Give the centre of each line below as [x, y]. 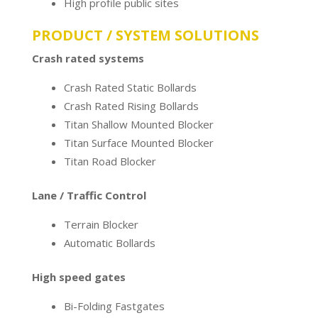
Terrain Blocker [101, 224]
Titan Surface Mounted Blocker [138, 142]
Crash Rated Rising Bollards [131, 105]
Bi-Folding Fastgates [114, 306]
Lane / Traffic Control [89, 195]
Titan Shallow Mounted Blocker [138, 124]
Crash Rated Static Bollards [130, 87]
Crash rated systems [88, 58]
